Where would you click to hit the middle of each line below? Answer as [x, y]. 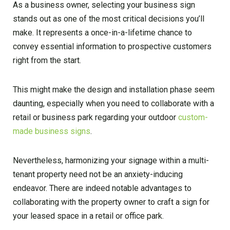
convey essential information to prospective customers [112, 46]
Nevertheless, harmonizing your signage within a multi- [111, 160]
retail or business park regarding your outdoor [95, 117]
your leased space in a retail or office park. [88, 216]
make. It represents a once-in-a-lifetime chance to [102, 33]
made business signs [52, 131]
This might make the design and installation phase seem [114, 90]
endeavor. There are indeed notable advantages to [102, 188]
